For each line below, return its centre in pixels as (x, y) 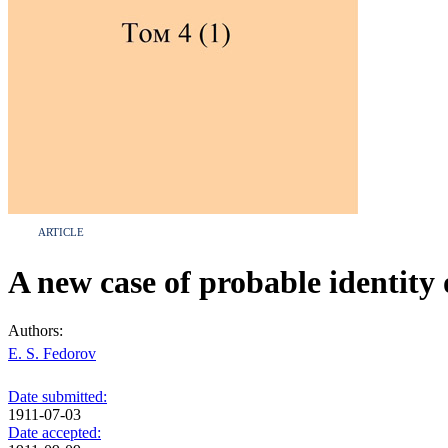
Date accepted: (54, 433)
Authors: (35, 331)
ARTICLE (61, 231)
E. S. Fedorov (52, 354)
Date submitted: (57, 397)
